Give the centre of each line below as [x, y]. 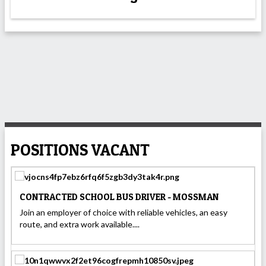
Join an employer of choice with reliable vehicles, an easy [123, 212]
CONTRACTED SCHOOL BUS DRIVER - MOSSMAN [119, 197]
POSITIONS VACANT [80, 150]
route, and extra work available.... [80, 224]
